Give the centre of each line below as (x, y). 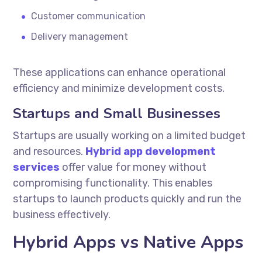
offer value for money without (133, 167)
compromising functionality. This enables (113, 183)
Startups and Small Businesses (117, 113)
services (37, 167)
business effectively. (62, 214)
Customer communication (89, 16)
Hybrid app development (151, 151)
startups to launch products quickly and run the (127, 199)
